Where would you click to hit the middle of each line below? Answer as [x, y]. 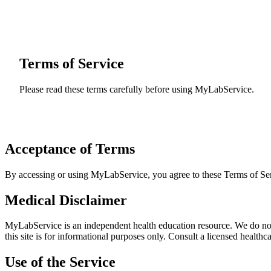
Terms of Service [72, 63]
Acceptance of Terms [70, 149]
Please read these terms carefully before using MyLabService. [137, 89]
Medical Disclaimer [66, 200]
